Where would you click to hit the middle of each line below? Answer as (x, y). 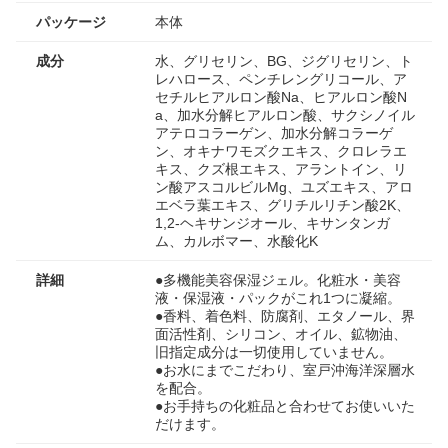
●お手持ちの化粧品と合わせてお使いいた (285, 405)
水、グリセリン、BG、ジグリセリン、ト (284, 60)
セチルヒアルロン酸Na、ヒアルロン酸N (281, 96)
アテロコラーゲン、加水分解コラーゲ (274, 132)
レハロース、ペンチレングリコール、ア (281, 78)
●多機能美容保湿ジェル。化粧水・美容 (278, 279)
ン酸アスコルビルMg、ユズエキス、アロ (284, 186)
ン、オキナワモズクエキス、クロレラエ (281, 150)
